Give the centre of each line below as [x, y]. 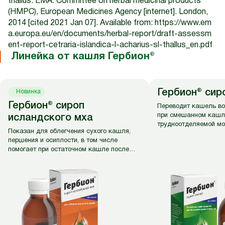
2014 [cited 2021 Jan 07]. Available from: [81, 23]
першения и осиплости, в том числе [63, 141]
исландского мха [50, 118]
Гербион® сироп [46, 106]
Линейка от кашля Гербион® [83, 57]
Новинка [28, 92]
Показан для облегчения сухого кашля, [69, 132]
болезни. [21, 159]
